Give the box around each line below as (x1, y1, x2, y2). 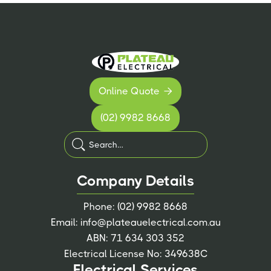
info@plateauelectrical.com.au (80, 216, 221, 228)
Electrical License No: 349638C (64, 247, 207, 260)
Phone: (83, 200, 117, 212)
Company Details (77, 172, 194, 189)
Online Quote (99, 85, 160, 97)
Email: (50, 216, 80, 228)
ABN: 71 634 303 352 (87, 232, 184, 244)
